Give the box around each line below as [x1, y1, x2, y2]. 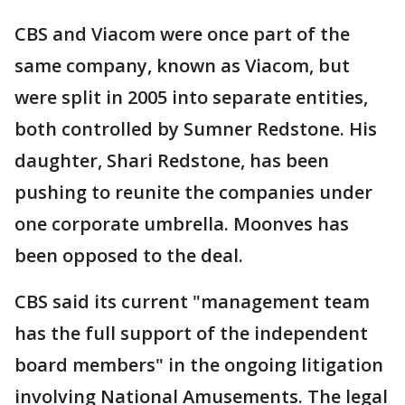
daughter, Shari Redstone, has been [14, 148, 329, 173]
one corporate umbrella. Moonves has [14, 212, 349, 236]
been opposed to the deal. [14, 243, 243, 268]
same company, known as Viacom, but [14, 53, 350, 78]
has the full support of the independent [14, 321, 368, 345]
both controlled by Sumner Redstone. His [14, 117, 377, 141]
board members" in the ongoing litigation [14, 353, 383, 377]
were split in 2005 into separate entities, [14, 85, 368, 109]
